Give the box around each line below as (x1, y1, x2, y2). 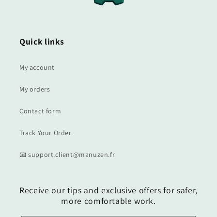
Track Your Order (19, 128, 72, 137)
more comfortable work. (61, 195, 156, 206)
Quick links (19, 36, 64, 47)
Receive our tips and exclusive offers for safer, (19, 185, 198, 196)
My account (19, 63, 55, 72)
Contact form (19, 107, 62, 115)
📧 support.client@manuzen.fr (19, 150, 115, 159)
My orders (19, 85, 50, 93)
